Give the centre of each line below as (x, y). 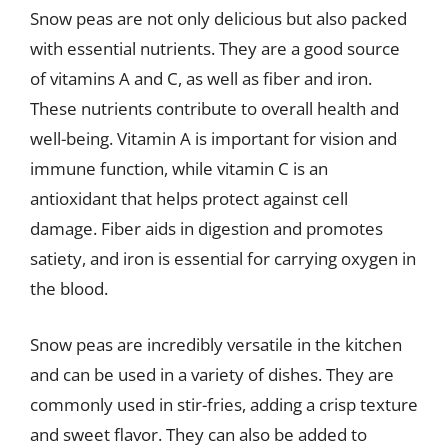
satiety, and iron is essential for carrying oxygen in (223, 258)
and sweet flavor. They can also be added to (198, 434)
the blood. (69, 288)
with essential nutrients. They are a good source (215, 48)
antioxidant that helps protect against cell (189, 198)
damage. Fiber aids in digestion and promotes (206, 228)
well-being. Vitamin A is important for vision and (213, 138)
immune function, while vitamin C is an (179, 168)
